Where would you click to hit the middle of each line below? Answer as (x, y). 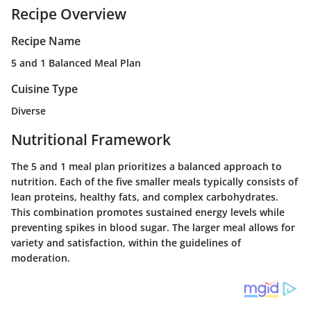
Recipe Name (46, 41)
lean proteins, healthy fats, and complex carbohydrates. (145, 196)
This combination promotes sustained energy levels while (148, 212)
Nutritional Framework (91, 140)
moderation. (41, 258)
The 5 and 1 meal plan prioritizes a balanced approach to (146, 166)
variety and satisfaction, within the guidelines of (126, 242)
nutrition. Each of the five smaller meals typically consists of (154, 181)
